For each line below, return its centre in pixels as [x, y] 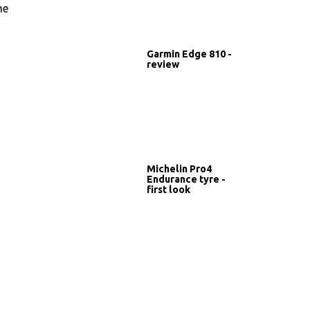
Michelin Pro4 [179, 168]
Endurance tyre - [186, 179]
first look [168, 189]
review [163, 64]
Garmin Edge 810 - [189, 54]
